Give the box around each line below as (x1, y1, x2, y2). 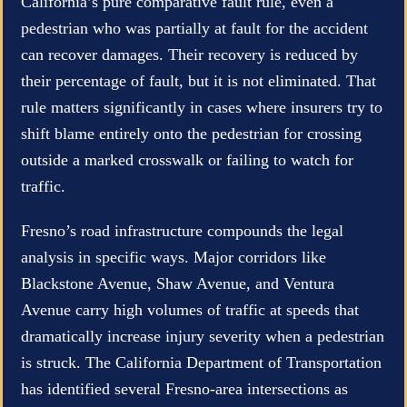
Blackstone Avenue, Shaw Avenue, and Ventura (21, 273, 334, 293)
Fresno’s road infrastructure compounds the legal (21, 221, 343, 240)
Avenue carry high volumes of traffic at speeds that (21, 300, 359, 319)
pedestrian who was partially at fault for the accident (21, 18, 368, 37)
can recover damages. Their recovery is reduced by (21, 45, 358, 64)
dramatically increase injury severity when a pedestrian (21, 326, 384, 345)
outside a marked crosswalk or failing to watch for (21, 150, 353, 169)
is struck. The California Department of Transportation (21, 352, 382, 372)
